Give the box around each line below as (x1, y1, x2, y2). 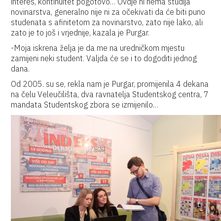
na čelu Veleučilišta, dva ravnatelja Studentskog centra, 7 (11, 89, 209, 99)
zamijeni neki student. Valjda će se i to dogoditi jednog (11, 53, 197, 63)
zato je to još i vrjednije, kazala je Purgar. (11, 28, 150, 37)
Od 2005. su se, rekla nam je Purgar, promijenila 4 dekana (11, 79, 209, 89)
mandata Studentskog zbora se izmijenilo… (11, 100, 159, 110)
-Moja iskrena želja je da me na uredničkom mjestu (11, 43, 185, 53)
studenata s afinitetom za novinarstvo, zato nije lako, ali (11, 17, 203, 27)
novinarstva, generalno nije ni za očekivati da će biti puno (11, 7, 206, 17)
